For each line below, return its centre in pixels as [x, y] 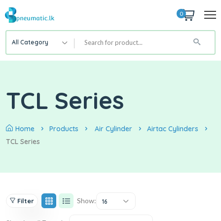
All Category [30, 42]
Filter [26, 201]
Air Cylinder [113, 129]
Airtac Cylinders [173, 129]
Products [64, 129]
